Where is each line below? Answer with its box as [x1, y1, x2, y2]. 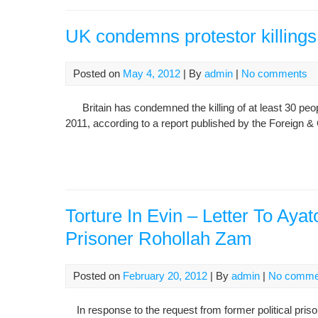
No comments [241, 67, 307, 79]
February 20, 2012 [123, 270, 207, 282]
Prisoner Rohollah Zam [65, 228, 252, 249]
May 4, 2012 [123, 67, 180, 79]
